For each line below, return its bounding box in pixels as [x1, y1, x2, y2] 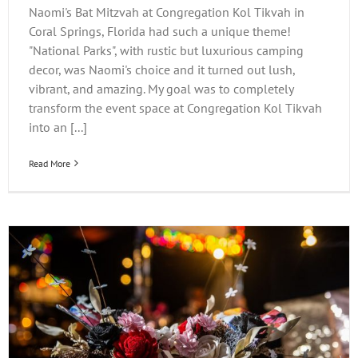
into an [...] [29, 118, 87, 135]
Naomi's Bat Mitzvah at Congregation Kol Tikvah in [29, 3, 304, 20]
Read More [29, 157, 70, 169]
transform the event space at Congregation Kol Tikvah [29, 99, 322, 116]
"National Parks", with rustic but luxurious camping [29, 42, 304, 58]
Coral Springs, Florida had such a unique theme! [29, 22, 291, 39]
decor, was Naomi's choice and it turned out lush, [29, 61, 295, 78]
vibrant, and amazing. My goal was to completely [29, 80, 293, 97]
